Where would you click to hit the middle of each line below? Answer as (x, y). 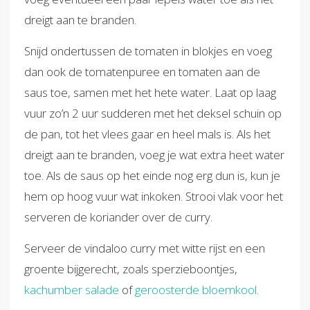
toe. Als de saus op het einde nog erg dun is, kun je (152, 175)
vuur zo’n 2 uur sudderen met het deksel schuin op (153, 113)
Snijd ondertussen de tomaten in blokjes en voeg (148, 51)
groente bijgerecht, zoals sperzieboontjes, (131, 268)
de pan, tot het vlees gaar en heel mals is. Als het (147, 134)
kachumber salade (72, 289)
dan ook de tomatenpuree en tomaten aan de (142, 71)
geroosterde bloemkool (196, 289)
